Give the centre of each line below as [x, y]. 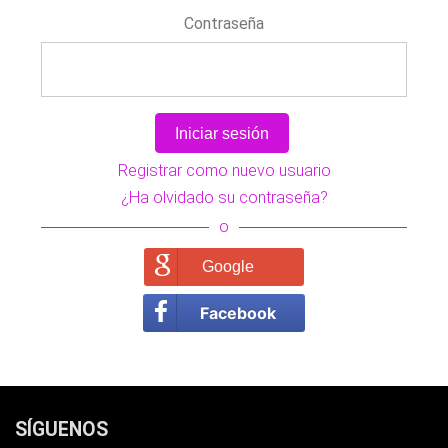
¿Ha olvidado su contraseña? [224, 197]
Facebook [238, 312]
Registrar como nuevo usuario [224, 170]
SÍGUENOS [61, 429]
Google [227, 266]
